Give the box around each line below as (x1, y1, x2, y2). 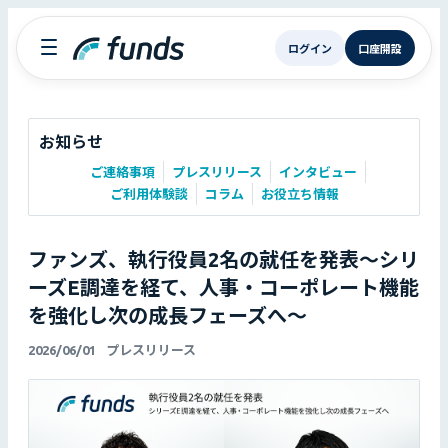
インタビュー (279, 165, 357, 179)
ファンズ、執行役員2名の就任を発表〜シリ (28, 248, 419, 271)
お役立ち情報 (260, 187, 339, 201)
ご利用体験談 (109, 187, 188, 201)
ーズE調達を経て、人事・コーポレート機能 (28, 276, 419, 299)
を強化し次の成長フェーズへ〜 (28, 304, 307, 327)
